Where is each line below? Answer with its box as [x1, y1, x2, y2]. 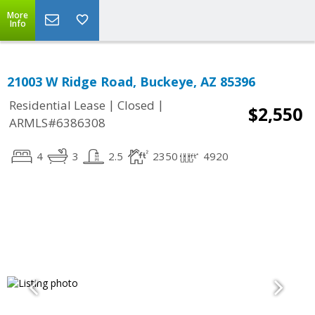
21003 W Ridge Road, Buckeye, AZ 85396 [7, 73, 255, 90]
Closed [117, 97, 155, 114]
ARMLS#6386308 [9, 115, 105, 131]
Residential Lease [9, 97, 105, 114]
